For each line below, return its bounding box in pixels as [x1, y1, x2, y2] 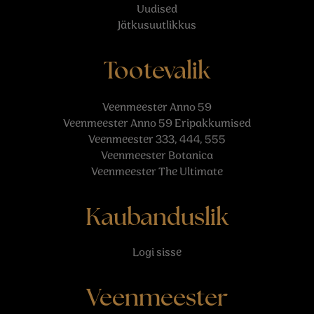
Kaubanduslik [86, 207, 228, 231]
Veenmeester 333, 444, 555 [88, 132, 226, 148]
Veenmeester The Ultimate [91, 164, 223, 180]
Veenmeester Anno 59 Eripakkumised [63, 116, 251, 132]
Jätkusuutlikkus [118, 18, 196, 34]
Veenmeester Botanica [101, 148, 213, 164]
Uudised [137, 1, 177, 18]
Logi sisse [132, 245, 182, 261]
